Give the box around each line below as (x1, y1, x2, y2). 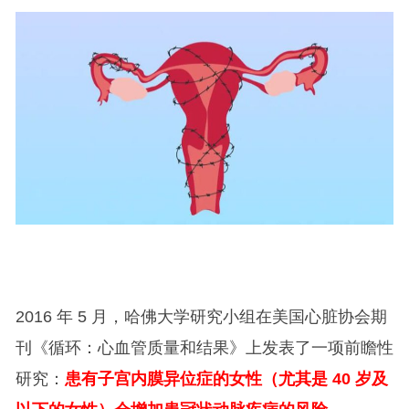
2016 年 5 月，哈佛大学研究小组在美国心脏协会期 (15, 308, 387, 327)
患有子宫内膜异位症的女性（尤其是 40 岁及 (64, 370, 388, 389)
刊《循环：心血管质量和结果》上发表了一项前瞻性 (15, 339, 393, 358)
